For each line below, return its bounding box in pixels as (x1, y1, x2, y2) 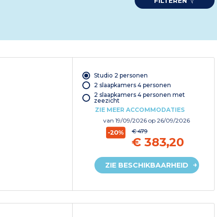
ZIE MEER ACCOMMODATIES (94, 106, 185, 113)
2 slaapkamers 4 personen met (93, 91, 185, 98)
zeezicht (93, 96, 120, 104)
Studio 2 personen (93, 71, 148, 79)
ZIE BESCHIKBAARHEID (105, 160, 188, 170)
